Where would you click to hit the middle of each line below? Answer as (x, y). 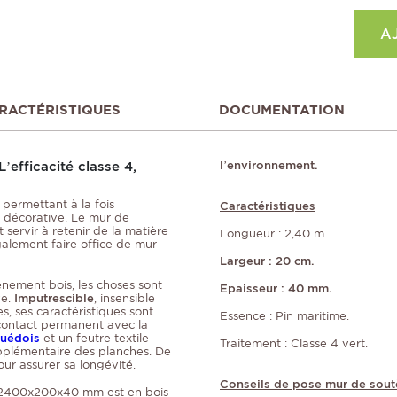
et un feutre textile (94, 339)
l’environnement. (269, 166)
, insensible (125, 299)
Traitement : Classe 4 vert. (294, 344)
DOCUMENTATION (281, 110)
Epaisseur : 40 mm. (276, 289)
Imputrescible (54, 299)
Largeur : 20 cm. (267, 261)
